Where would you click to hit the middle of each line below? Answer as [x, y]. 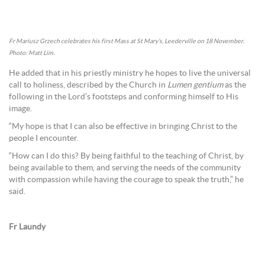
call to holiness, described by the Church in [88, 85]
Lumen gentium [195, 85]
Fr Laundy [27, 227]
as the [235, 85]
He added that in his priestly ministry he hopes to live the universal [130, 73]
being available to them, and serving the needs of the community [125, 168]
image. [20, 109]
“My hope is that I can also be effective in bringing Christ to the [123, 126]
